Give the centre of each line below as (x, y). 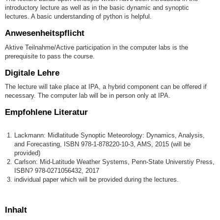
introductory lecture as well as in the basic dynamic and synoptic (97, 7)
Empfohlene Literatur (46, 112)
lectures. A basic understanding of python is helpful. (78, 16)
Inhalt (16, 210)
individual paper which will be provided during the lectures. (97, 179)
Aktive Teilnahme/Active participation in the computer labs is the (96, 47)
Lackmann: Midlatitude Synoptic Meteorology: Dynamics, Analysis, (110, 135)
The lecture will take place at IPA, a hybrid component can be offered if (106, 87)
